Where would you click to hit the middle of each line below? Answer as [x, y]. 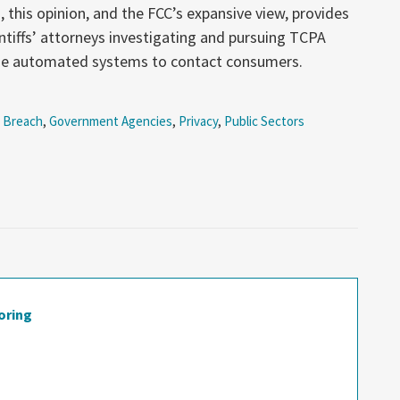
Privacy [198, 121]
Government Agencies [111, 121]
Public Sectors [264, 121]
